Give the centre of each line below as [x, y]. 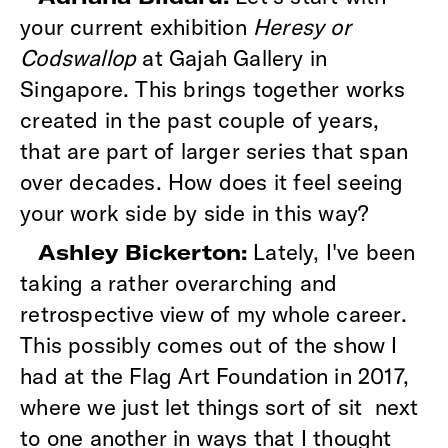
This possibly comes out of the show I [209, 344]
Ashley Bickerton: [143, 251]
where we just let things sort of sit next [219, 406]
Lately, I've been [331, 251]
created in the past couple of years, [200, 119]
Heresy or [301, 26]
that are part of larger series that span [214, 150]
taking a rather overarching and [179, 282]
